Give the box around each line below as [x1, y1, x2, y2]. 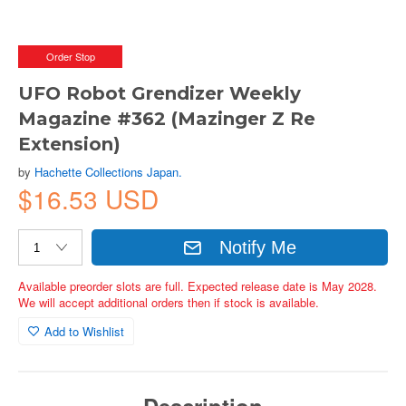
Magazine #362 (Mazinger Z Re [18, 108, 315, 130]
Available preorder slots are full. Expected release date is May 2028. [18, 277, 377, 295]
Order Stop [45, 49, 95, 63]
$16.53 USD [18, 180, 159, 217]
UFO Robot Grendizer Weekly [18, 82, 301, 104]
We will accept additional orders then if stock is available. [18, 294, 319, 311]
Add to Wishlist [44, 323, 124, 340]
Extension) [18, 133, 121, 155]
